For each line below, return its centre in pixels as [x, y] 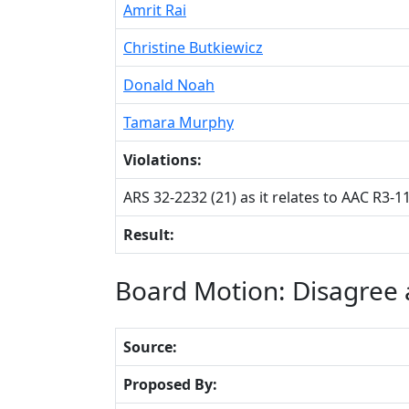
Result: [149, 234]
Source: [150, 346]
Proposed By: [170, 384]
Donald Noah [169, 84]
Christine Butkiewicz [193, 47]
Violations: [163, 159]
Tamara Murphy [178, 122]
